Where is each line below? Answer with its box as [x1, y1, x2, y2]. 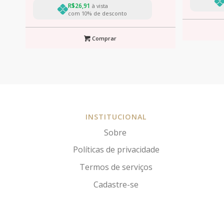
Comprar [90, 34, 117, 42]
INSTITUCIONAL [85, 112, 147, 122]
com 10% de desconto [68, 9, 127, 17]
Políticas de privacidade [72, 144, 159, 155]
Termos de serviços [79, 161, 153, 172]
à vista [90, 1, 108, 9]
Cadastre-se [93, 178, 139, 190]
